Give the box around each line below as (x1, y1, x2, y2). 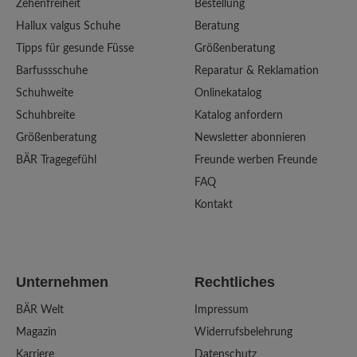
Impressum (194, 304, 249, 316)
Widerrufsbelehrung (194, 326, 292, 338)
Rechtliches (194, 274, 275, 291)
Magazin (16, 326, 57, 338)
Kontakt (194, 198, 233, 210)
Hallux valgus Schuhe (16, 20, 120, 32)
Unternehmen (16, 274, 108, 291)
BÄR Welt (16, 304, 64, 316)
